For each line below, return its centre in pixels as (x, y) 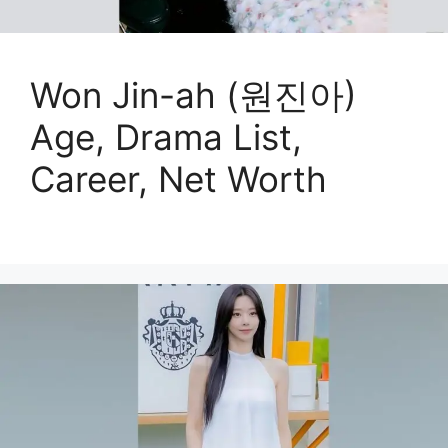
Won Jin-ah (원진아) (193, 94)
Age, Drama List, (166, 136)
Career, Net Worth (178, 178)
